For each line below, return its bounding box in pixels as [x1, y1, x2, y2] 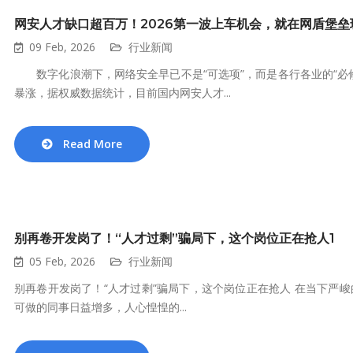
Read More [63, 136, 122, 151]
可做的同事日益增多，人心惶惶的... [14, 299, 187, 314]
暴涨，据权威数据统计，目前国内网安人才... [14, 85, 231, 100]
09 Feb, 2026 [29, 39, 95, 54]
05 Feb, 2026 [29, 254, 95, 269]
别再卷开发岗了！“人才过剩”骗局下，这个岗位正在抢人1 [14, 231, 335, 246]
